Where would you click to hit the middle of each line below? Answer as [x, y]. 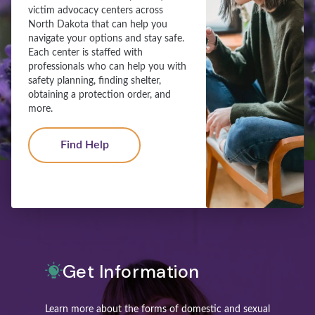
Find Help [84, 145]
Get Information [131, 271]
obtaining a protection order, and [99, 95]
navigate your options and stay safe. [106, 39]
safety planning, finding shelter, [95, 81]
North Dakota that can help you [98, 25]
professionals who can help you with [107, 67]
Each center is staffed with [85, 53]
